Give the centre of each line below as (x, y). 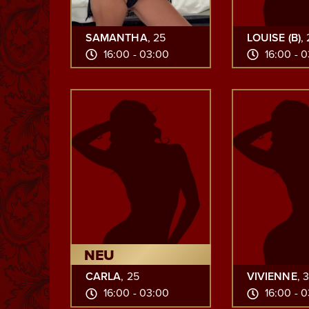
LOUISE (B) (274, 38)
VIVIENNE (272, 277)
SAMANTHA (117, 38)
